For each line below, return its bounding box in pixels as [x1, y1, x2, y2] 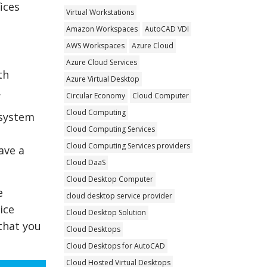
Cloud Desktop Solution [66, 207, 147, 218]
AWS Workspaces [66, 40, 125, 51]
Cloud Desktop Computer [66, 173, 154, 184]
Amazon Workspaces [66, 23, 138, 34]
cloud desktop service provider [66, 190, 173, 201]
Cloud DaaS [66, 157, 106, 167]
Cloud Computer [132, 90, 190, 101]
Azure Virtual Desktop [66, 73, 140, 84]
